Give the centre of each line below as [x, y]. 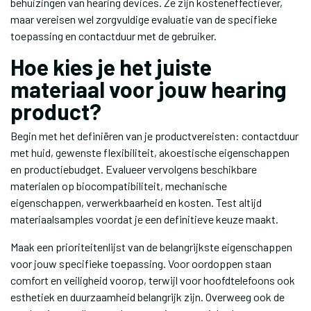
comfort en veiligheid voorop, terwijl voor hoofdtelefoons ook [153, 280]
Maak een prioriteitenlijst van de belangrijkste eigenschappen [151, 247]
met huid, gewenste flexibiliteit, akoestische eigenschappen [150, 152]
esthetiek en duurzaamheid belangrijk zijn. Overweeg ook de [148, 297]
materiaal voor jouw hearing [149, 89]
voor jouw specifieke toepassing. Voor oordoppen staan [141, 263]
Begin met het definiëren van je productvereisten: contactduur [154, 136]
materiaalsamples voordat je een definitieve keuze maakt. [144, 219]
